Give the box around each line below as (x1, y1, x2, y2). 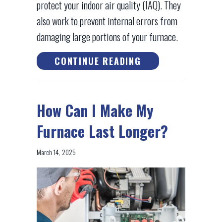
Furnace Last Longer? (37, 120, 168, 143)
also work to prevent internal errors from (37, 13, 177, 29)
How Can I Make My (37, 99, 154, 122)
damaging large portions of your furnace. (37, 29, 178, 45)
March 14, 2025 (37, 147, 76, 158)
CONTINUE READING (55, 55, 141, 68)
